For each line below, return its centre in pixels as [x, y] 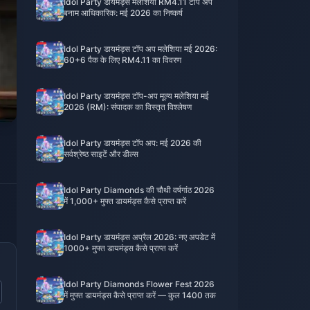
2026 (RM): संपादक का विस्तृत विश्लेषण [128, 107]
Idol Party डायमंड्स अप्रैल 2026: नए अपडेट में [139, 237]
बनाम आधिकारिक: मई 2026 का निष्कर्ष [123, 13]
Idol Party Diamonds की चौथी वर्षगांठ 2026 [139, 190]
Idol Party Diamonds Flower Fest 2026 [139, 284]
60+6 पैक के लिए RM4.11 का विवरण [122, 60]
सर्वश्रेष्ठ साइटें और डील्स [101, 154]
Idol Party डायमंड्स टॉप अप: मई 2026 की [133, 143]
